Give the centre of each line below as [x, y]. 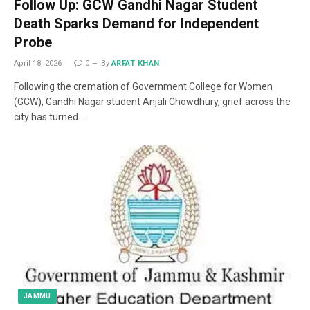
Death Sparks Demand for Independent [136, 23]
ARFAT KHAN [136, 63]
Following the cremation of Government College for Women [143, 86]
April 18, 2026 [38, 63]
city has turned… [49, 117]
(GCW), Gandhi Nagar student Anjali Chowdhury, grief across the [152, 101]
